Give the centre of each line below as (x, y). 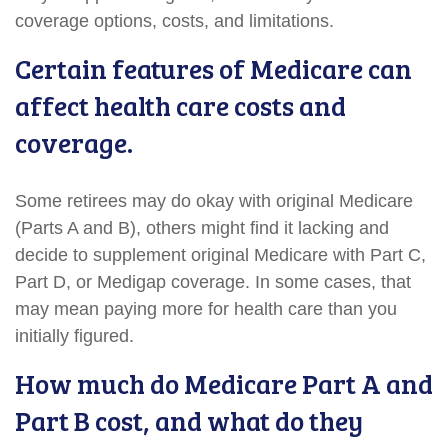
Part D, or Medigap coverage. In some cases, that (213, 282)
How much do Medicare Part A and (224, 383)
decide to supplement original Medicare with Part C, (220, 255)
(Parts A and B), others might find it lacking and (202, 228)
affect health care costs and (180, 105)
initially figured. (74, 336)
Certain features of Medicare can (213, 68)
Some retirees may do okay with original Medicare (214, 201)
